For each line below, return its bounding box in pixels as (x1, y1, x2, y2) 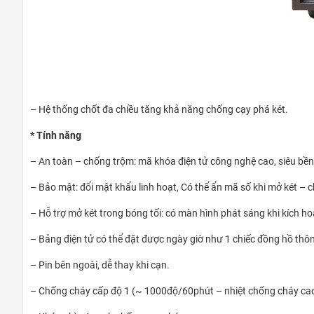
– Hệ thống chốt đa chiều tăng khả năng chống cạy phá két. (30, 104, 288, 116)
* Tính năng (30, 130, 81, 142)
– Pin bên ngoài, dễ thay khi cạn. (30, 259, 170, 271)
